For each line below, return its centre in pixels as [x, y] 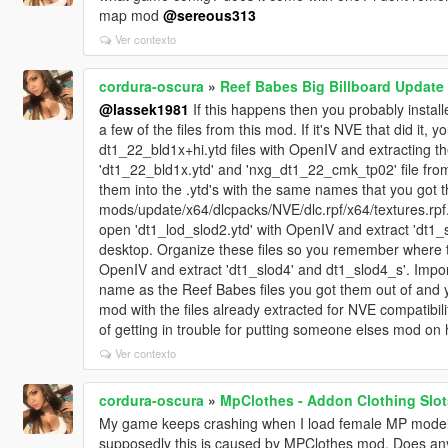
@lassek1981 [143, 108]
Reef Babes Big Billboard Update [331, 85]
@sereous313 [209, 14]
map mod [130, 14]
